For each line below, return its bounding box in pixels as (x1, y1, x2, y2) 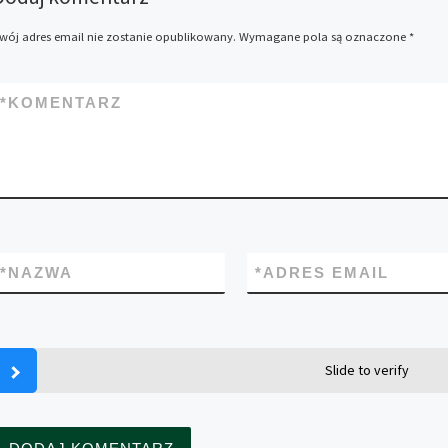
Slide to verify (324, 361, 409, 380)
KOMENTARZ (7, 94, 122, 112)
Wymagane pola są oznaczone (238, 28, 409, 44)
